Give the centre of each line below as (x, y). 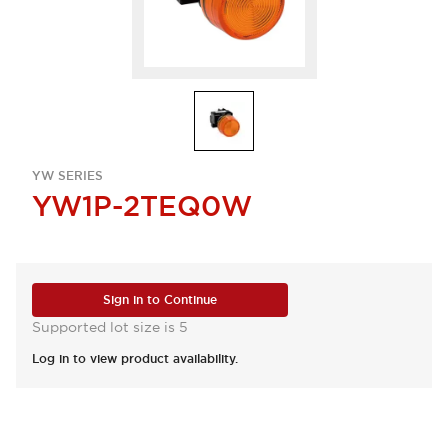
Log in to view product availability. (135, 359)
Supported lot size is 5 (110, 327)
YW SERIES (67, 176)
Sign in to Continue (160, 300)
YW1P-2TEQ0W (142, 206)
